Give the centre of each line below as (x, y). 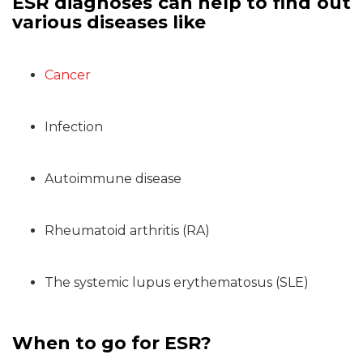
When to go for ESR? (112, 343)
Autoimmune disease (113, 179)
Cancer (68, 75)
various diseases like (109, 22)
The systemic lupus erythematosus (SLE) (177, 282)
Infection (74, 127)
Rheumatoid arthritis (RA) (127, 231)
